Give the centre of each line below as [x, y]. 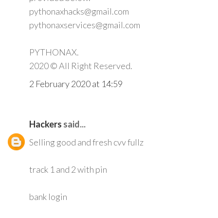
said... [74, 124]
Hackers [45, 124]
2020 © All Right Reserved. [81, 66]
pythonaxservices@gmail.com [85, 25]
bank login [48, 197]
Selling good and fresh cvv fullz [86, 142]
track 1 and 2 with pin [68, 170]
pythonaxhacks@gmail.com [79, 11]
